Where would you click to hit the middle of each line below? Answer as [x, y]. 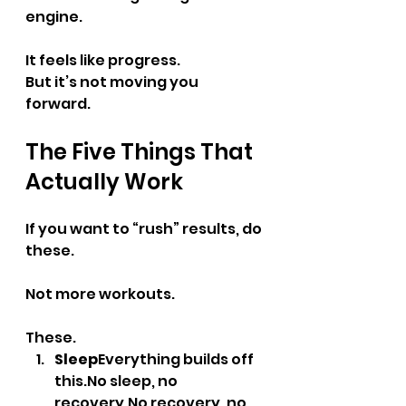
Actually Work [104, 182]
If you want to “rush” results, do [145, 229]
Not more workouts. [100, 294]
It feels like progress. [103, 60]
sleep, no [144, 381]
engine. [54, 17]
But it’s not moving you [113, 82]
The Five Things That [141, 152]
